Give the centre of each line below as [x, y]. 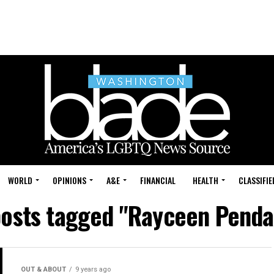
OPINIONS [69, 180]
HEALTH [206, 180]
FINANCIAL [158, 180]
